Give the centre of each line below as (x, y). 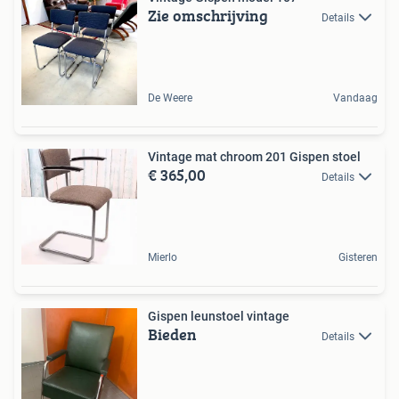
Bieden (172, 334)
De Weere (170, 98)
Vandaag (355, 98)
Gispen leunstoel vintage (219, 316)
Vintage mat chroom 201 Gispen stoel (254, 156)
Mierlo (163, 257)
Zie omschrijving (208, 15)
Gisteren (358, 257)
